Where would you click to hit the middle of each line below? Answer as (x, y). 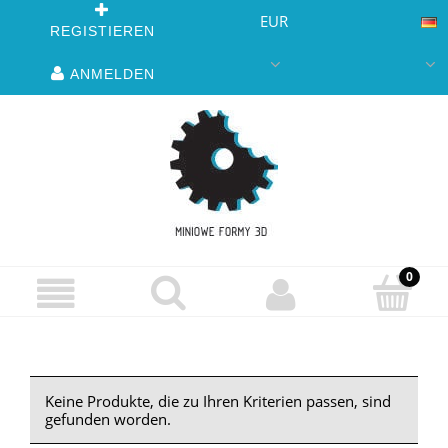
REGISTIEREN (103, 31)
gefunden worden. (108, 418)
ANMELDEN (112, 74)
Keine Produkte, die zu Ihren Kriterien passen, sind (218, 400)
